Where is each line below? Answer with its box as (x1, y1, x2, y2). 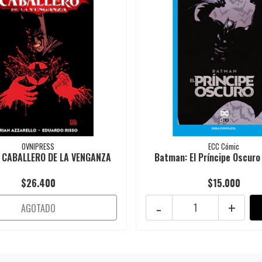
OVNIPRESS (22, 140, 55, 152)
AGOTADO (20, 201, 56, 215)
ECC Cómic (208, 140, 240, 152)
